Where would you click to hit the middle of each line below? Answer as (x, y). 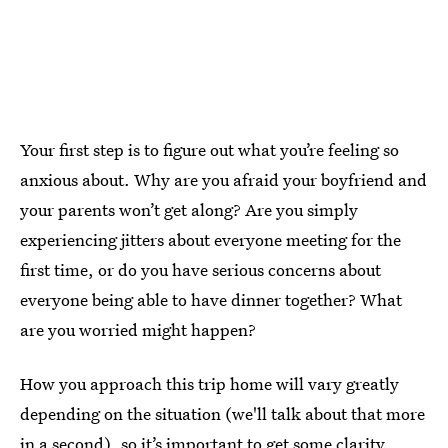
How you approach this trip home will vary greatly (209, 383)
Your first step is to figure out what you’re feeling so (209, 149)
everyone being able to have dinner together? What (211, 299)
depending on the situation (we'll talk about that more (222, 413)
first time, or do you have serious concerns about (200, 269)
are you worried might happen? (138, 329)
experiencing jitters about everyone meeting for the (210, 239)
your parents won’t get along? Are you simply (189, 209)
